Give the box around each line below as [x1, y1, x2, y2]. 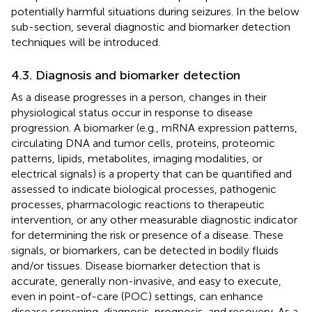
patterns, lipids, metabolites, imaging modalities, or [11, 151, 263, 165]
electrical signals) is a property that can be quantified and [11, 166, 292, 180]
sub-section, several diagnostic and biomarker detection [11, 19, 290, 33]
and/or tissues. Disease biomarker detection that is [11, 258, 260, 272]
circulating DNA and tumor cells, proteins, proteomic [11, 136, 275, 150]
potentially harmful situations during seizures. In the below [11, 4, 299, 18]
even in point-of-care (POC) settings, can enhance [11, 289, 263, 303]
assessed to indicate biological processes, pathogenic [11, 182, 276, 196]
